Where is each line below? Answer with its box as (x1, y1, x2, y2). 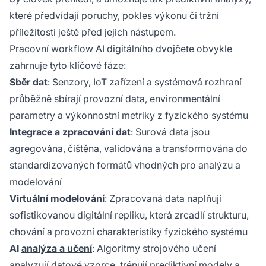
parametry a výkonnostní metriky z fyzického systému (9, 109, 248, 122)
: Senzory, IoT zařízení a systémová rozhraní (47, 76, 242, 88)
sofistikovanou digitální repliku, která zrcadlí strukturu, (9, 209, 249, 221)
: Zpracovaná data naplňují (104, 192, 221, 205)
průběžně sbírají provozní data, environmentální (9, 93, 220, 105)
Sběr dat (9, 76, 47, 88)
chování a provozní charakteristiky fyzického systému (9, 226, 248, 238)
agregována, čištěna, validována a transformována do (9, 142, 248, 155)
